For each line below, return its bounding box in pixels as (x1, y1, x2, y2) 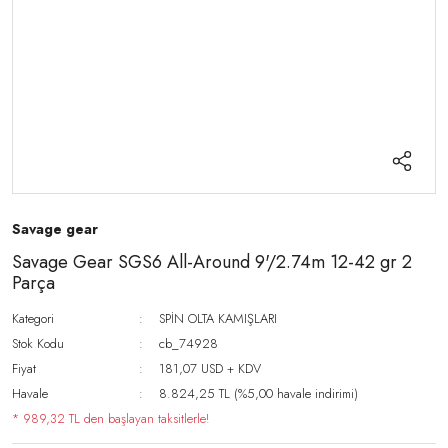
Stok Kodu (12, 334, 64, 353)
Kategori (12, 309, 54, 328)
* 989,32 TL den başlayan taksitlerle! (12, 409, 209, 428)
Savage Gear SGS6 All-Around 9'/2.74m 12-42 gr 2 (12, 249, 412, 275)
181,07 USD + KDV (159, 359, 262, 378)
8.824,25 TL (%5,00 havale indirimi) (159, 384, 359, 403)
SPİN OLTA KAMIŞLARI (159, 309, 278, 328)
